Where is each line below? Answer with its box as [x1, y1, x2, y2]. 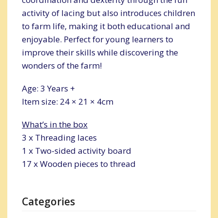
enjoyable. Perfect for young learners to [22, 33, 173, 45]
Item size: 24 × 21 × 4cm [22, 95, 113, 107]
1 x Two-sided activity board [22, 145, 131, 156]
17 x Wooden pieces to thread [22, 158, 136, 169]
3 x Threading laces [22, 131, 97, 143]
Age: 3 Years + [22, 82, 75, 94]
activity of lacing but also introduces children [22, 7, 195, 18]
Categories [22, 194, 75, 208]
